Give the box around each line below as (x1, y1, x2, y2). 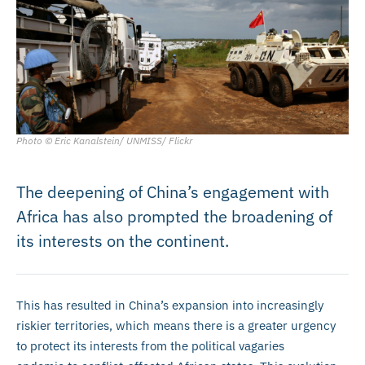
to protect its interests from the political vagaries (16, 337, 284, 354)
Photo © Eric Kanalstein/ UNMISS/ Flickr (16, 134, 192, 147)
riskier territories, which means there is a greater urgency (16, 317, 336, 333)
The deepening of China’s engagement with (16, 180, 329, 203)
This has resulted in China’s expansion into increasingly (16, 297, 323, 313)
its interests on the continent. (16, 229, 229, 252)
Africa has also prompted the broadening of (16, 204, 332, 227)
